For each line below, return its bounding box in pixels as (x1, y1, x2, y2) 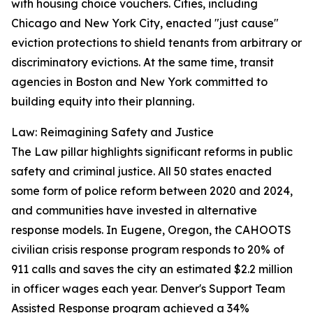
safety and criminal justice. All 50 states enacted (11, 164, 272, 179)
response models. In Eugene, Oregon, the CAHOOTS (11, 223, 291, 238)
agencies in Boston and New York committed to (11, 75, 268, 89)
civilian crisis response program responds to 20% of (11, 242, 284, 257)
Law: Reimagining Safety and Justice (11, 125, 214, 140)
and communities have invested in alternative (11, 203, 257, 218)
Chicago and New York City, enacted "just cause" (11, 16, 279, 31)
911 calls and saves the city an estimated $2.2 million (11, 262, 293, 277)
